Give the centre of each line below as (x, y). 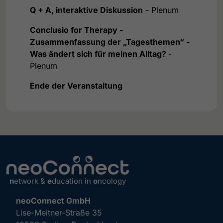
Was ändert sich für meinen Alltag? (99, 54)
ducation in (72, 181)
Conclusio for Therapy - (76, 30)
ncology (112, 181)
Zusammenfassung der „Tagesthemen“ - (110, 42)
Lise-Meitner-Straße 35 (59, 213)
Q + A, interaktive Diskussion (86, 10)
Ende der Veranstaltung (76, 85)
